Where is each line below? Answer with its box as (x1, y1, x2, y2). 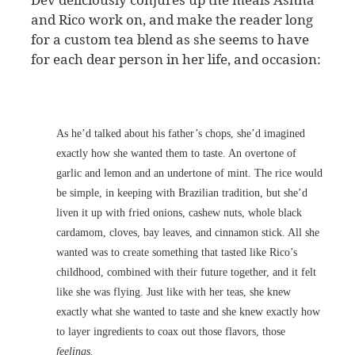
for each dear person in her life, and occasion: (31, 50, 321, 69)
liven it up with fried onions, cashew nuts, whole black (56, 206, 302, 219)
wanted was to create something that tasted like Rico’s (56, 246, 297, 258)
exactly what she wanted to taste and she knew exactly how (56, 305, 320, 318)
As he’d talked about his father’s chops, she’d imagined (56, 127, 305, 139)
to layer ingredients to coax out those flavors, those (56, 325, 285, 338)
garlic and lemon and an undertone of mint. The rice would (56, 166, 323, 179)
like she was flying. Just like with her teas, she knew (56, 285, 291, 298)
